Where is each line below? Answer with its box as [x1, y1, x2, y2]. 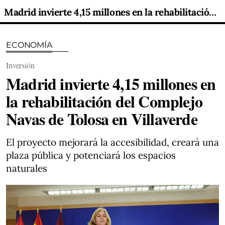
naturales [6, 162, 47, 174]
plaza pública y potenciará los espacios [6, 149, 176, 161]
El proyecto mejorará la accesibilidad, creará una [6, 136, 219, 148]
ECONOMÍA [6, 40, 52, 50]
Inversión [6, 60, 35, 70]
